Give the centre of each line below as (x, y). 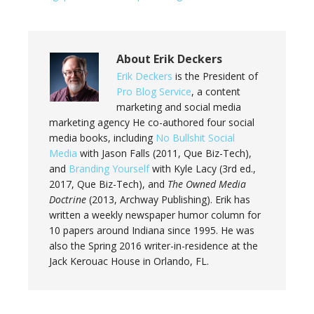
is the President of (215, 76)
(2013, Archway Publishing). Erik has (168, 199)
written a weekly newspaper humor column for (155, 214)
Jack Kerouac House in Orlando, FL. (129, 261)
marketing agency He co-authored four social (152, 122)
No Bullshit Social (195, 137)
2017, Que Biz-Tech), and (108, 184)
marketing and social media (179, 107)
